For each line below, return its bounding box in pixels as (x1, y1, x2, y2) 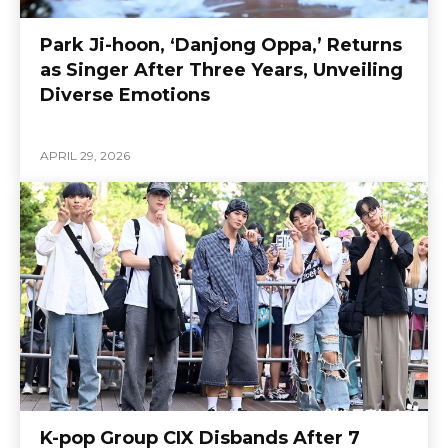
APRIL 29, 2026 (40, 147, 130, 163)
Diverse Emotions (40, 83, 210, 106)
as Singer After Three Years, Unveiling (40, 58, 403, 81)
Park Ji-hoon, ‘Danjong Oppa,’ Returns (40, 33, 402, 56)
